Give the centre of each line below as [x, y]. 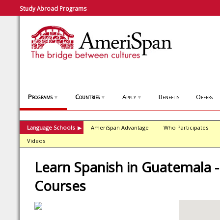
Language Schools [51, 127]
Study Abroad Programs [53, 8]
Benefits [169, 97]
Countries [87, 97]
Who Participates [186, 127]
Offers [204, 97]
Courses [60, 186]
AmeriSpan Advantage [120, 127]
